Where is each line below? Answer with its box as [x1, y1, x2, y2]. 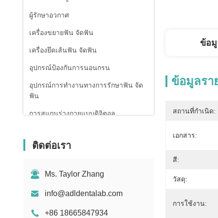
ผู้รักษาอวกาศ [29, 11, 69, 19]
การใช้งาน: [173, 200, 207, 207]
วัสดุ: [173, 175, 187, 183]
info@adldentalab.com [45, 189, 123, 198]
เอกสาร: [173, 131, 197, 139]
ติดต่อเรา [32, 140, 71, 151]
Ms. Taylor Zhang [45, 170, 104, 178]
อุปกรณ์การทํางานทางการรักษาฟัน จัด [29, 81, 143, 89]
